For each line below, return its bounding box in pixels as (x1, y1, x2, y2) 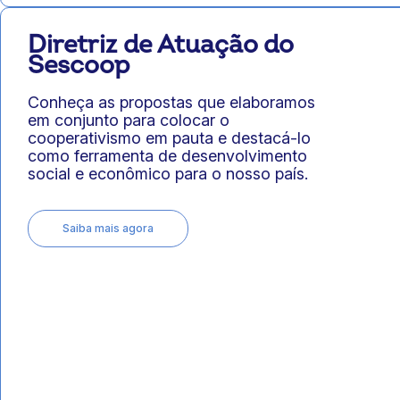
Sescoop (28, 49, 129, 81)
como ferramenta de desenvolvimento (28, 146, 307, 165)
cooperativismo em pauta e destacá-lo (28, 128, 311, 147)
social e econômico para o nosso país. (28, 163, 308, 183)
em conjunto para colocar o (28, 110, 229, 129)
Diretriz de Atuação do (28, 29, 294, 61)
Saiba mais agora (62, 221, 154, 235)
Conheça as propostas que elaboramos (28, 92, 315, 112)
